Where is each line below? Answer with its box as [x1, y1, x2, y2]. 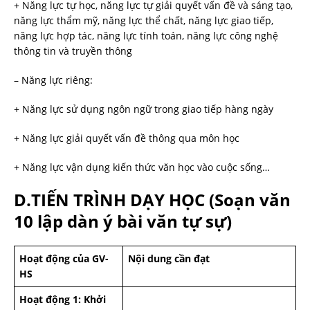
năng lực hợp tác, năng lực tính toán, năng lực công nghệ [14, 29, 278, 42]
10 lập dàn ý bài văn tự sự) [14, 210, 232, 232]
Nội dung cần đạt [128, 252, 210, 265]
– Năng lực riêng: [14, 73, 93, 86]
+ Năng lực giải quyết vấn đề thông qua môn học [14, 131, 239, 145]
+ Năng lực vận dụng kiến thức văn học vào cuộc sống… [14, 161, 270, 174]
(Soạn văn [205, 188, 291, 211]
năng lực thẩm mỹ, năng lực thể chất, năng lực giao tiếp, [14, 14, 273, 27]
